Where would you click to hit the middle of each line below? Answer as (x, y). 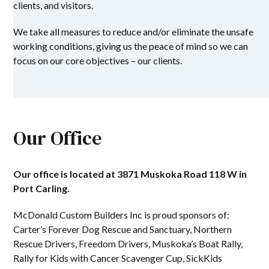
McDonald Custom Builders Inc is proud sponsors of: (122, 214)
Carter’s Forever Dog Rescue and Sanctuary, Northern (123, 229)
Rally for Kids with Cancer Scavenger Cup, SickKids (118, 258)
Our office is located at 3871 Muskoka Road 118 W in (130, 174)
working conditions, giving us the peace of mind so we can (131, 46)
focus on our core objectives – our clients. (98, 60)
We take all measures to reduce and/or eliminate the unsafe (134, 31)
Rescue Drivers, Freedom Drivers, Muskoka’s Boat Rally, (128, 243)
